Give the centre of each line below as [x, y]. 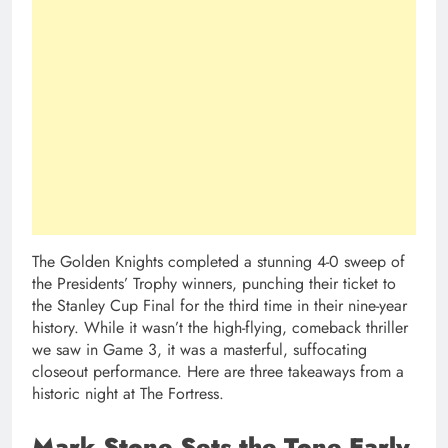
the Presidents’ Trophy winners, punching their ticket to [214, 284]
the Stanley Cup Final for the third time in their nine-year [219, 306]
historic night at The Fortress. [128, 394]
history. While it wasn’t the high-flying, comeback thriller [220, 328]
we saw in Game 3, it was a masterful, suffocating [199, 350]
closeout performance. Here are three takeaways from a [218, 372]
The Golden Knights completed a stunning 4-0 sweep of [218, 262]
